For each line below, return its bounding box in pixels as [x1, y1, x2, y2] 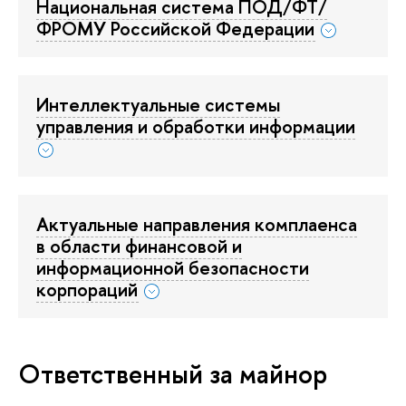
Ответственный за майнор [18, 355, 327, 391]
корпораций [36, 275, 138, 302]
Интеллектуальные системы [36, 91, 280, 117]
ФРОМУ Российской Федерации [36, 14, 314, 41]
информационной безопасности [36, 254, 309, 280]
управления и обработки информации [36, 112, 355, 139]
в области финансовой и [36, 232, 242, 258]
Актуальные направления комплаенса [36, 210, 357, 237]
